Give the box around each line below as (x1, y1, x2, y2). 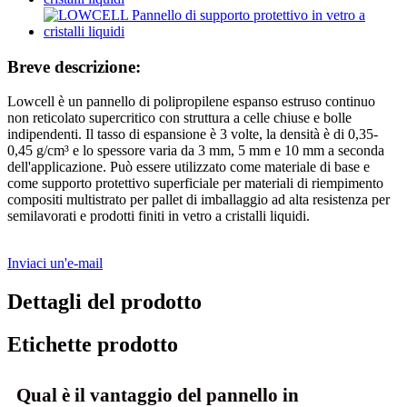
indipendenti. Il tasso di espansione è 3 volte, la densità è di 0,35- (7, 126, 378, 143)
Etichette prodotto (7, 333, 178, 357)
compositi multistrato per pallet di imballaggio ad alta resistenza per (7, 192, 390, 208)
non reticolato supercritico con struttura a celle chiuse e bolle (7, 110, 352, 126)
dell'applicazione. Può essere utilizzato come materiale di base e (7, 159, 370, 175)
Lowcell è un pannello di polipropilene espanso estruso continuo (7, 94, 375, 110)
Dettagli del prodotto (7, 290, 202, 314)
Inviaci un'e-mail (7, 255, 103, 272)
